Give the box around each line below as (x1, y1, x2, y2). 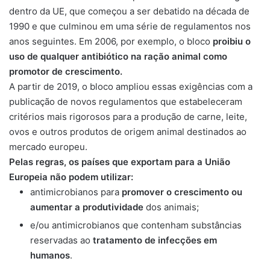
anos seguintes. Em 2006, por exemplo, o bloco (9, 36, 210, 47)
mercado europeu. (9, 141, 87, 152)
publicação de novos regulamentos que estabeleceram (9, 96, 242, 107)
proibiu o (210, 36, 251, 47)
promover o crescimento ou (122, 186, 242, 198)
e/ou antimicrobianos (30, 219, 120, 231)
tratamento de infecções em (93, 234, 217, 246)
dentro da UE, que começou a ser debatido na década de (9, 5, 250, 17)
